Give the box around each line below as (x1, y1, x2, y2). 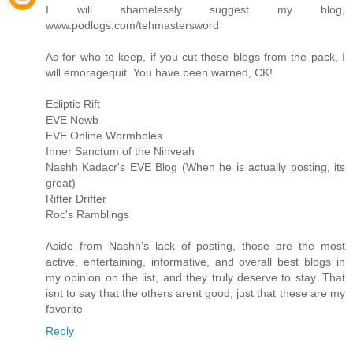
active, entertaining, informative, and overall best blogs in (46, 255, 345, 269)
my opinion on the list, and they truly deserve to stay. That (46, 271, 345, 284)
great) (46, 176, 76, 190)
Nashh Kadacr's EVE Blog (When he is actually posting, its (46, 161, 345, 174)
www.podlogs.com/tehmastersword (46, 19, 219, 32)
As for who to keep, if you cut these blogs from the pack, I (46, 50, 345, 64)
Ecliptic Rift (46, 98, 100, 111)
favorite (46, 303, 83, 316)
